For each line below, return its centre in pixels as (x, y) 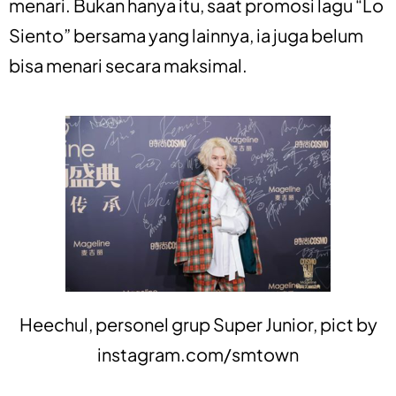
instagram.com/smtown (198, 354)
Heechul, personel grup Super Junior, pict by (198, 324)
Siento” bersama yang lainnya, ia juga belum (186, 34)
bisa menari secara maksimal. (128, 65)
